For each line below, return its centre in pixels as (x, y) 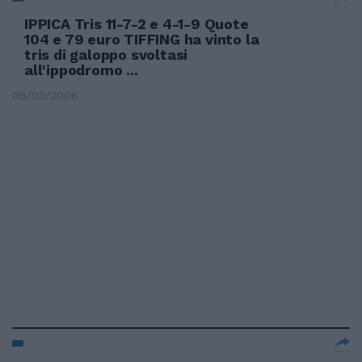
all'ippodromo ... (81, 70)
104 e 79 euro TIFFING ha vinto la (142, 39)
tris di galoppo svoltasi (106, 55)
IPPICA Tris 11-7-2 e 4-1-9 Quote (137, 24)
